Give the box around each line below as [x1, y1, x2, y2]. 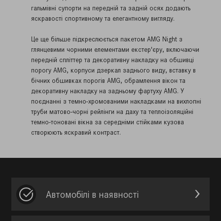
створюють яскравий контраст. [31, 128, 121, 137]
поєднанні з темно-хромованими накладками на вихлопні [31, 97, 201, 106]
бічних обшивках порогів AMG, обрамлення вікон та [31, 76, 185, 85]
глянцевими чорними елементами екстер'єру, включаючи [31, 45, 199, 54]
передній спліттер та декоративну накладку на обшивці [31, 56, 194, 64]
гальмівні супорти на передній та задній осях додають [31, 4, 190, 12]
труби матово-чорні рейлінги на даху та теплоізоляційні [31, 108, 193, 116]
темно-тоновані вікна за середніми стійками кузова [31, 118, 184, 126]
